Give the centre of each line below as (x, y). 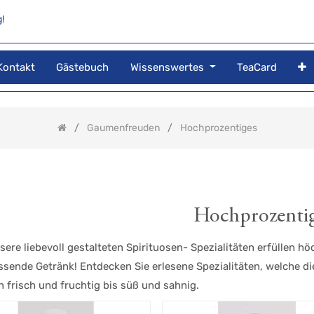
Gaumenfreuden (123, 128)
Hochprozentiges (218, 128)
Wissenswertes (167, 67)
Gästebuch (83, 67)
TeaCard (257, 67)
